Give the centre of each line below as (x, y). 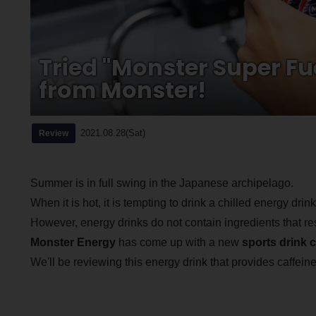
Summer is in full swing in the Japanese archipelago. (162, 183)
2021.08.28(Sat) (113, 133)
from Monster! (122, 90)
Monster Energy (73, 242)
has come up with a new (178, 242)
